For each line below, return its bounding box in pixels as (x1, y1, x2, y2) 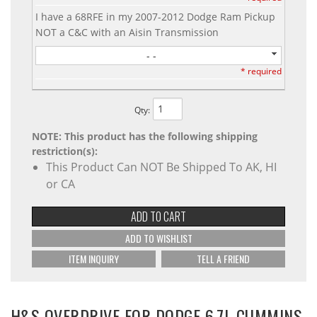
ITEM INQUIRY (69, 250, 120, 266)
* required (238, 64, 282, 77)
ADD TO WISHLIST (125, 230, 192, 246)
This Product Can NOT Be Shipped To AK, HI (46, 158, 277, 175)
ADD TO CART (131, 207, 186, 225)
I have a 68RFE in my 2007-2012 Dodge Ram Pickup (35, 9, 275, 23)
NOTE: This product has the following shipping (32, 129, 258, 143)
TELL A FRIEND (196, 250, 250, 266)
